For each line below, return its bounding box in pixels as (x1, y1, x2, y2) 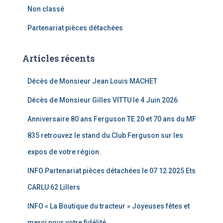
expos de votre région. (27, 148, 101, 156)
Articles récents (22, 52, 95, 64)
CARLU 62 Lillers (27, 183, 80, 191)
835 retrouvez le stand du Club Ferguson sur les (27, 131, 183, 139)
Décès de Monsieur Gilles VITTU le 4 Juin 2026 (27, 96, 178, 104)
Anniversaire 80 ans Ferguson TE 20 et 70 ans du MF (27, 115, 196, 123)
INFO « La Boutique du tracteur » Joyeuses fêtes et (27, 202, 190, 210)
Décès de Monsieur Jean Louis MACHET (27, 77, 157, 85)
